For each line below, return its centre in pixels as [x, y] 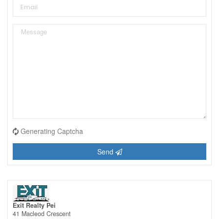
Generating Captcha [52, 131]
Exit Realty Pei [34, 205]
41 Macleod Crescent [42, 213]
